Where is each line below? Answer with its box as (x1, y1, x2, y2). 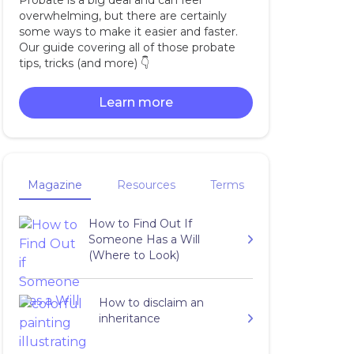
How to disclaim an (99, 296, 204, 310)
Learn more (99, 95, 173, 110)
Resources (117, 178, 175, 192)
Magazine (28, 178, 82, 192)
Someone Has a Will (88, 232, 200, 247)
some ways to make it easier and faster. (19, 24, 238, 39)
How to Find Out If (88, 217, 192, 231)
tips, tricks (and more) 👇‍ (19, 56, 149, 70)
